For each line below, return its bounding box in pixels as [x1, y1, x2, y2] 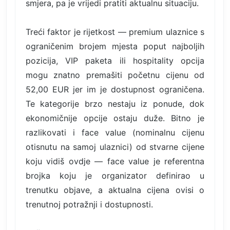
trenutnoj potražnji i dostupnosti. [26, 199, 153, 209]
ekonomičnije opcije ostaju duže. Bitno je [26, 112, 204, 123]
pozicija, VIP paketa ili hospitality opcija [26, 55, 204, 66]
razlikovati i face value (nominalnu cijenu [26, 127, 204, 138]
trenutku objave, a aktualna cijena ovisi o [26, 184, 204, 195]
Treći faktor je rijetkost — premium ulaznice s [26, 26, 204, 37]
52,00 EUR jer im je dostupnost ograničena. [26, 84, 204, 94]
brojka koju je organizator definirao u [26, 170, 204, 181]
